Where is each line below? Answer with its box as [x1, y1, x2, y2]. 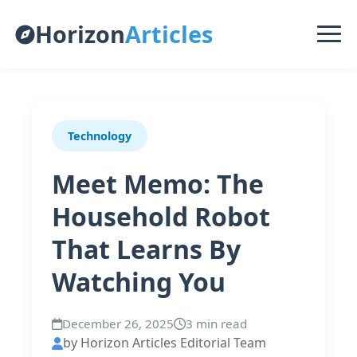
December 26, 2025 [62, 316, 174, 331]
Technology [68, 128, 131, 143]
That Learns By [52, 232, 241, 266]
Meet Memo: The [52, 167, 264, 201]
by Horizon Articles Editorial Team [63, 334, 266, 351]
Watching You [52, 265, 226, 299]
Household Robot [52, 199, 270, 233]
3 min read [186, 316, 247, 331]
